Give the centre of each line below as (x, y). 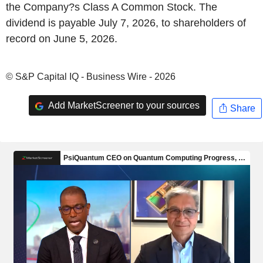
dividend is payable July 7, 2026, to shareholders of (126, 23)
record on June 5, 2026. (62, 39)
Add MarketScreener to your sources (123, 105)
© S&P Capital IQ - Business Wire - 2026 (91, 77)
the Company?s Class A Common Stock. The (112, 7)
